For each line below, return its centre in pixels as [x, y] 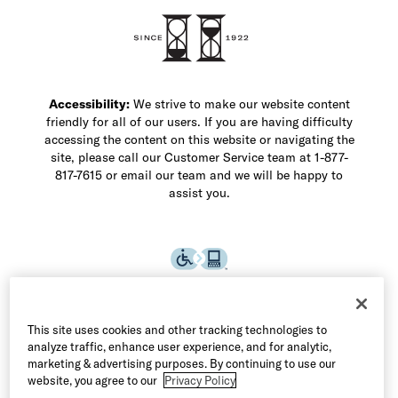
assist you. [199, 192]
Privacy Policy [199, 380]
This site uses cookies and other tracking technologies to [177, 329]
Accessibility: [89, 103]
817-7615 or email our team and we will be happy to [199, 175]
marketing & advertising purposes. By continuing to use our [181, 363]
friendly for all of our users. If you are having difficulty [199, 121]
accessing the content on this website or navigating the [199, 139]
